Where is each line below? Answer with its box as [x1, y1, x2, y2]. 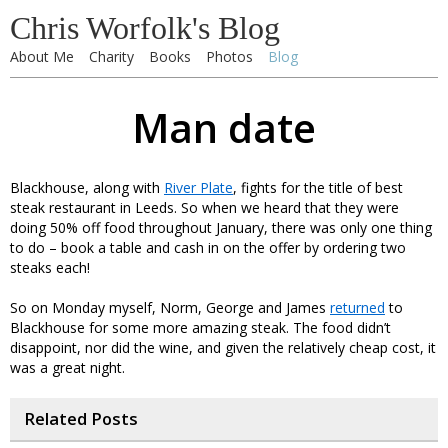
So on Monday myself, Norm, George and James [10, 298, 330, 317]
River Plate [164, 178, 233, 197]
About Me [10, 47, 74, 66]
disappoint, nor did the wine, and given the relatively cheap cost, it [10, 338, 436, 357]
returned [330, 298, 385, 317]
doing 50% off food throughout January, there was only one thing [10, 218, 432, 237]
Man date [132, 100, 316, 155]
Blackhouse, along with [10, 178, 164, 197]
